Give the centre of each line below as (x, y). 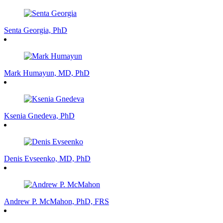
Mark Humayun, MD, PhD (47, 73)
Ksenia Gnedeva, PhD (39, 115)
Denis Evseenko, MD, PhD (47, 158)
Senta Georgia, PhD (36, 30)
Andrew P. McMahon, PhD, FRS (56, 201)
